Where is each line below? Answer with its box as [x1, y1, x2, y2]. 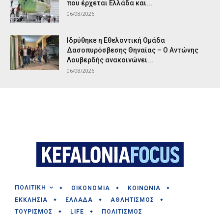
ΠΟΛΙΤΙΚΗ [15, 184, 46, 192]
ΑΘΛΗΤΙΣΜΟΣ [110, 196, 154, 204]
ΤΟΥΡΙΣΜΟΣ [15, 208, 53, 216]
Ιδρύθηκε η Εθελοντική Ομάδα [67, 36, 165, 44]
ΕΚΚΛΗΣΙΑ [15, 196, 48, 204]
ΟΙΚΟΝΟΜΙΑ [71, 185, 110, 192]
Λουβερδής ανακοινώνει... [67, 55, 153, 64]
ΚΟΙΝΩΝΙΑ [128, 185, 161, 192]
